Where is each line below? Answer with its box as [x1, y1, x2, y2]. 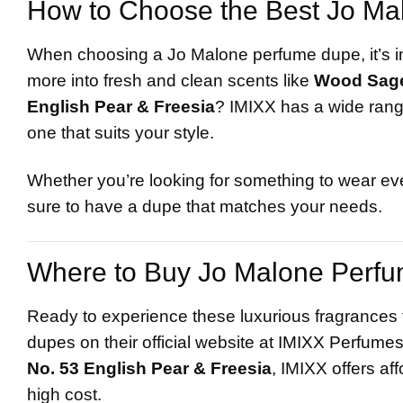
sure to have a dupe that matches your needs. [27, 197, 382, 217]
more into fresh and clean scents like [27, 71, 314, 91]
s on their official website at [67, 333, 278, 353]
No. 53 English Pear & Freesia [27, 359, 272, 379]
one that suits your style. [27, 123, 214, 143]
